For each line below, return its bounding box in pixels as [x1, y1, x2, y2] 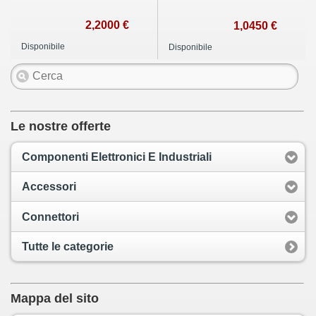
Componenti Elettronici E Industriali [22, 150, 212, 163]
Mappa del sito [11, 291, 99, 306]
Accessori [22, 181, 76, 193]
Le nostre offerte [11, 119, 111, 133]
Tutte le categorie [22, 240, 114, 253]
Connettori [22, 210, 79, 223]
